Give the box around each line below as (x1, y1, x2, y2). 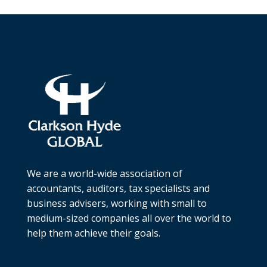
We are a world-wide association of (26, 167, 182, 180)
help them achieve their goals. (26, 226, 160, 240)
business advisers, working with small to (26, 197, 207, 210)
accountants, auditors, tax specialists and (26, 182, 210, 195)
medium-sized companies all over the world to (26, 212, 231, 225)
